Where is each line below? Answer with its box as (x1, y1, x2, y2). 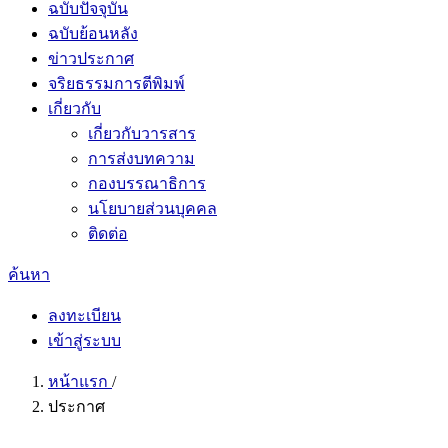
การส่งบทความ (88, 150, 195, 167)
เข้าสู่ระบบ (48, 332, 121, 349)
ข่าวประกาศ (48, 50, 134, 67)
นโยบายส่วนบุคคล (88, 200, 217, 217)
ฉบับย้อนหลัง (48, 25, 138, 42)
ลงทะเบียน (48, 307, 121, 324)
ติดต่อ (88, 225, 128, 242)
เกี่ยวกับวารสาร (88, 125, 196, 142)
